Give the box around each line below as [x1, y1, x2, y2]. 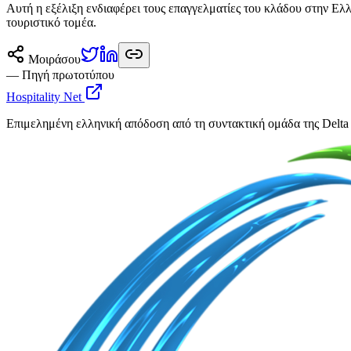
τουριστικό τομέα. [6, 15, 96, 29]
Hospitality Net [6, 89, 81, 103]
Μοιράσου [25, 52, 81, 66]
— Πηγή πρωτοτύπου [6, 67, 114, 81]
